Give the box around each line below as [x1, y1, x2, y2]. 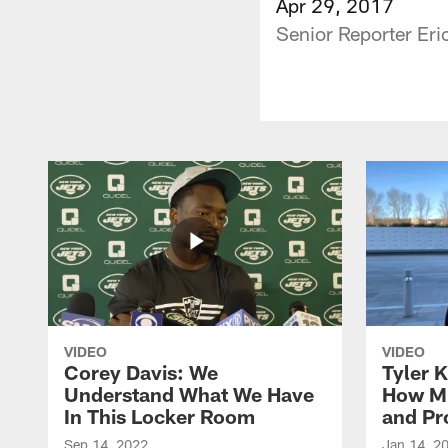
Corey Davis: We [64, 359, 218, 384]
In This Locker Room [64, 403, 255, 428]
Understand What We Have [64, 381, 314, 406]
